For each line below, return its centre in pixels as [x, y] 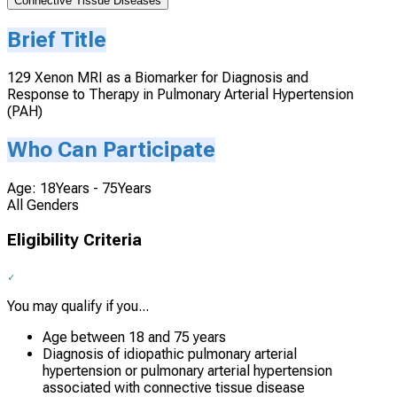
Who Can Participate [111, 150]
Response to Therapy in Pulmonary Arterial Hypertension [180, 95]
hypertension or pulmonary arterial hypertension [187, 370]
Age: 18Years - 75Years [79, 189]
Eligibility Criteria [74, 240]
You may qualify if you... [78, 306]
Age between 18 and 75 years [134, 337]
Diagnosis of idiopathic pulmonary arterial [170, 354]
